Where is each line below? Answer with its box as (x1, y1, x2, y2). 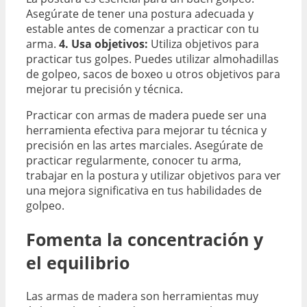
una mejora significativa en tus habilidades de (26, 183, 262, 199)
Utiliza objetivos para (148, 36, 259, 52)
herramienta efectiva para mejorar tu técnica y (26, 123, 267, 138)
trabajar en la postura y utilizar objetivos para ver (26, 168, 281, 184)
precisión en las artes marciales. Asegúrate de (26, 138, 263, 153)
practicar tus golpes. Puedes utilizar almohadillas (26, 51, 279, 67)
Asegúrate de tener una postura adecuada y (26, 6, 254, 22)
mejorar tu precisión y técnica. (26, 82, 183, 97)
